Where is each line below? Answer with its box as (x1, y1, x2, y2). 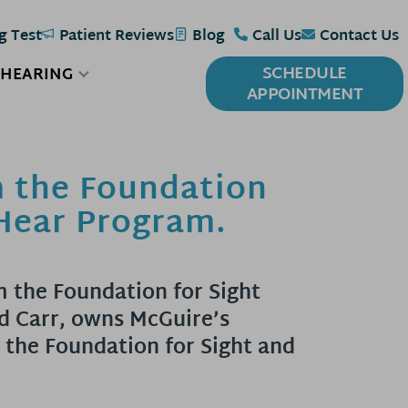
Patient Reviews (59, 24, 174, 50)
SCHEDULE (261, 58, 347, 89)
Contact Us (320, 24, 399, 50)
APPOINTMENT (246, 79, 363, 110)
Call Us (252, 24, 301, 50)
